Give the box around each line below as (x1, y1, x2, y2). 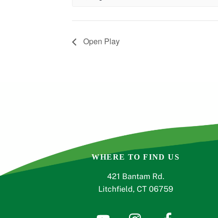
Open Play (81, 36, 120, 47)
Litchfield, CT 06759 (98, 184, 173, 194)
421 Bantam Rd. (107, 171, 164, 181)
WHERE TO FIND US (91, 152, 180, 161)
